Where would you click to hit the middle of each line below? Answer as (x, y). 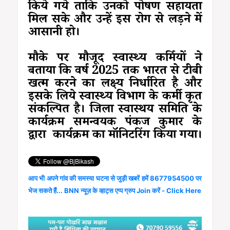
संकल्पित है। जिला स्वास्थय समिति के (115, 110)
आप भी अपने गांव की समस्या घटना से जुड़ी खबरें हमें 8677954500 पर (115, 178)
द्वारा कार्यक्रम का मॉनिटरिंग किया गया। (115, 136)
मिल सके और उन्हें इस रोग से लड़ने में (115, 21)
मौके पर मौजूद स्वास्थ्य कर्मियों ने (115, 59)
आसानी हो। (57, 33)
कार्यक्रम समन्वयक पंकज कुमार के (115, 123)
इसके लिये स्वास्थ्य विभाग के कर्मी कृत (115, 98)
